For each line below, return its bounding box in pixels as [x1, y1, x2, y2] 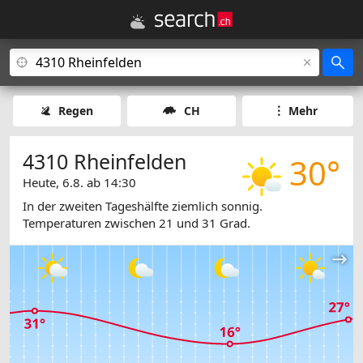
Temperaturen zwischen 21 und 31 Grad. [23, 215, 250, 232]
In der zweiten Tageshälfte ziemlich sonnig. [23, 198, 263, 215]
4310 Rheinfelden [23, 147, 186, 175]
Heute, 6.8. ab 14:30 [23, 174, 136, 190]
